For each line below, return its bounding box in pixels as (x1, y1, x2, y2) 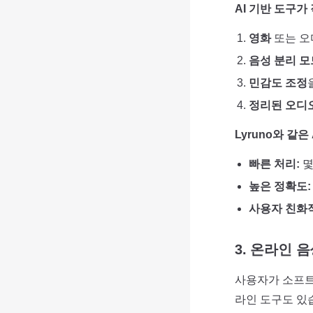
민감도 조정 (249, 77, 307, 89)
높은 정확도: (249, 180, 311, 192)
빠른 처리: (249, 158, 300, 170)
